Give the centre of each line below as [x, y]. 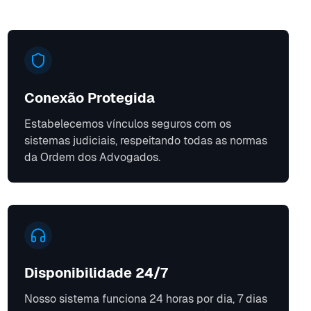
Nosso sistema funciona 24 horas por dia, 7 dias [145, 299]
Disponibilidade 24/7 [96, 273]
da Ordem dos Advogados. [92, 158]
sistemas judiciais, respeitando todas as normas [145, 141]
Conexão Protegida [89, 98]
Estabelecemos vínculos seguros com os [127, 124]
